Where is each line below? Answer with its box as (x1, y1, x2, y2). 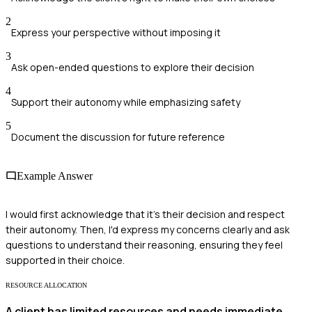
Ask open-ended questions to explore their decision (11, 61, 254, 75)
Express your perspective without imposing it (11, 26, 221, 40)
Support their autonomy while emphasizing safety (11, 95, 240, 109)
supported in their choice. (6, 253, 125, 267)
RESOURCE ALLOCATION (6, 281, 87, 289)
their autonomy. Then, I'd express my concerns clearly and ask (6, 222, 290, 236)
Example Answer (17, 169, 93, 182)
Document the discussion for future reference (11, 130, 225, 144)
